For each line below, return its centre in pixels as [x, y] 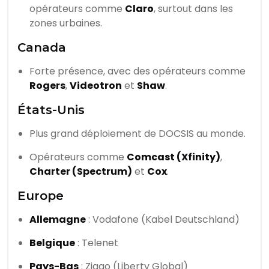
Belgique [52, 243]
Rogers [47, 86]
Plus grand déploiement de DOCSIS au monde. [138, 134]
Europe [41, 196]
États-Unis [51, 110]
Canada [42, 48]
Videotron [96, 86]
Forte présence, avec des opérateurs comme [138, 71]
